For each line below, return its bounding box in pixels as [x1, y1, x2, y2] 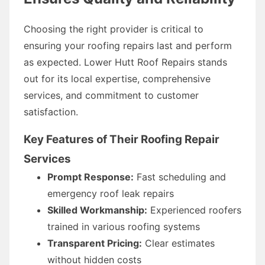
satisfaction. [24, 105, 78, 118]
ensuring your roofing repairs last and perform [24, 39, 232, 51]
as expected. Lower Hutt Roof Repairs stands [24, 56, 227, 68]
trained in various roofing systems [47, 220, 200, 232]
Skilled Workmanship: [47, 203, 147, 216]
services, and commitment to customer [24, 89, 199, 101]
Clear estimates [142, 237, 215, 249]
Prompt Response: [47, 170, 134, 183]
